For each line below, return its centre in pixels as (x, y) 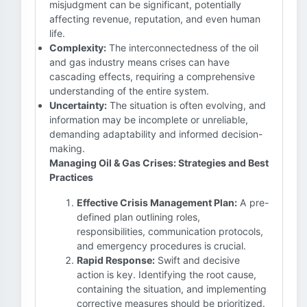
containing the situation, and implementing (172, 289)
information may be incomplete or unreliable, (149, 120)
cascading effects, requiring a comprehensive (152, 76)
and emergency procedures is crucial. (161, 246)
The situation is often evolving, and (186, 105)
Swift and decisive (197, 260)
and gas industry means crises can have (139, 62)
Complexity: (78, 48)
